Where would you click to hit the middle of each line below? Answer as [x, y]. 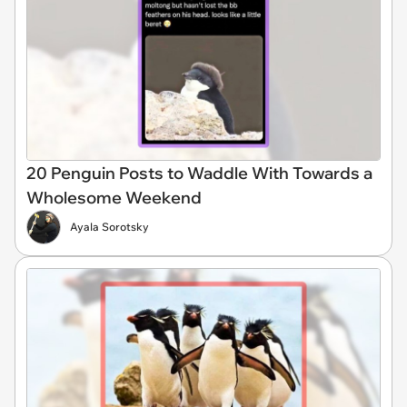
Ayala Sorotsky [109, 226]
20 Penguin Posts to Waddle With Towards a [199, 173]
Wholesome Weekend [114, 197]
